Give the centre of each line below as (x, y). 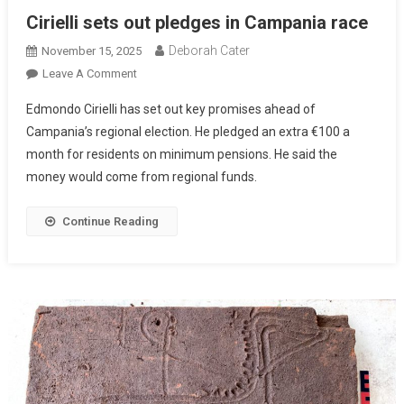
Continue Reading (110, 221)
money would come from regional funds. (141, 176)
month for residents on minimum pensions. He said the (181, 154)
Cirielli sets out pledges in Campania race (197, 22)
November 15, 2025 (91, 50)
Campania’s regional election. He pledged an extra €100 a (188, 131)
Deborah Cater (209, 50)
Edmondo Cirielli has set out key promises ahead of (170, 109)
